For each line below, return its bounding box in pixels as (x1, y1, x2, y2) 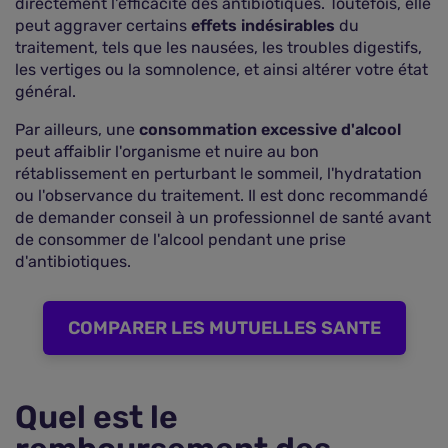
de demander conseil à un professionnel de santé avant (15, 208, 431, 227)
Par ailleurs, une (15, 120, 139, 139)
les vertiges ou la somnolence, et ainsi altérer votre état (15, 60, 428, 79)
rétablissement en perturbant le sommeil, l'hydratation (15, 164, 422, 183)
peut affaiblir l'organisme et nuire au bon (15, 142, 319, 161)
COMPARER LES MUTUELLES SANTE (67, 317, 381, 339)
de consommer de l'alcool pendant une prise (15, 230, 346, 249)
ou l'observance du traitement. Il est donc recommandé (15, 186, 428, 205)
